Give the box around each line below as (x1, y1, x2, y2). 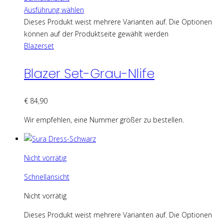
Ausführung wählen (24, 4, 84, 14)
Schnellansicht (24, 171, 69, 181)
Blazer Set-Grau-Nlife (24, 64, 154, 82)
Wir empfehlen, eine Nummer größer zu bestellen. (24, 114, 184, 124)
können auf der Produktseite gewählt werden (24, 28, 168, 38)
